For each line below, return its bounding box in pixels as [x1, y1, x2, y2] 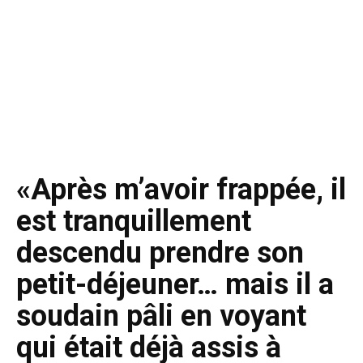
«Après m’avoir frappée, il [16, 173, 346, 207]
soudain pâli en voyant [16, 299, 306, 333]
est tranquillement [16, 204, 251, 238]
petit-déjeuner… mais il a [16, 267, 334, 301]
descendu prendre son [16, 236, 304, 270]
